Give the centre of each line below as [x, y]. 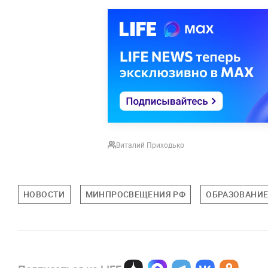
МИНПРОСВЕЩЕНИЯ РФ [135, 194]
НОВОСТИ [44, 194]
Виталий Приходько [150, 145]
